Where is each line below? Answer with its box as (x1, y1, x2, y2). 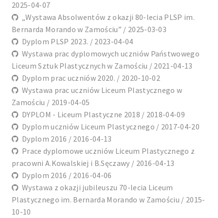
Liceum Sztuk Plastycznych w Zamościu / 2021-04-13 (12, 61, 193, 71)
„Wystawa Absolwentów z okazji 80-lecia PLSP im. (18, 12, 195, 22)
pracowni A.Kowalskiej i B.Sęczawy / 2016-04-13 (12, 158, 175, 168)
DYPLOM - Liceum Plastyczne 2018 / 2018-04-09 (18, 109, 185, 120)
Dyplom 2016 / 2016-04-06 (18, 170, 112, 181)
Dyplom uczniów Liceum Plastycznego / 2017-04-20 (18, 122, 200, 132)
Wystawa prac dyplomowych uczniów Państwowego (18, 49, 200, 59)
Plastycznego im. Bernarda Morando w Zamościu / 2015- (12, 195, 205, 205)
